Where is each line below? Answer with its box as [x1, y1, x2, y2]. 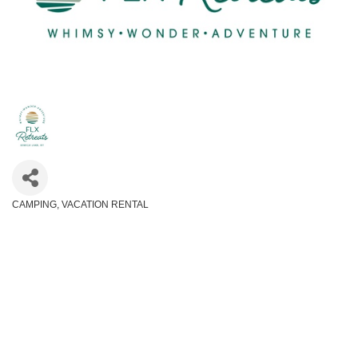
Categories [11, 209, 66, 223]
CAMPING [12, 198, 57, 210]
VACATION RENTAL [62, 198, 149, 210]
